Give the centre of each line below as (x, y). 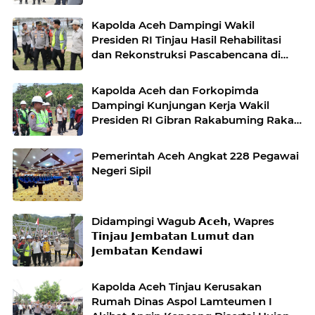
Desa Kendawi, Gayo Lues (161, 69)
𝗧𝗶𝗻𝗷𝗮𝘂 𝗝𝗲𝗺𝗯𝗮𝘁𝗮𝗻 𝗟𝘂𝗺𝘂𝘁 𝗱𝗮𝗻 (173, 236)
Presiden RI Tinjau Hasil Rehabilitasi (186, 39)
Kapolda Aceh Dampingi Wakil (173, 25)
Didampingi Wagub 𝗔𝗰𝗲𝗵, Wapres (183, 221)
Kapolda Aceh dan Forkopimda (175, 90)
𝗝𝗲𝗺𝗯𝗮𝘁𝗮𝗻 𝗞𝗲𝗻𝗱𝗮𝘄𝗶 (147, 250)
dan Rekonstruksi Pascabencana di (186, 54)
